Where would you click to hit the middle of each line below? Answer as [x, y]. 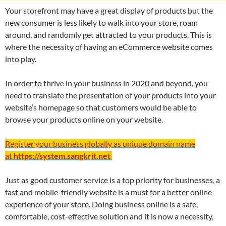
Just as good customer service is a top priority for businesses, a [112, 180]
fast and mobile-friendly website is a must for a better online [108, 192]
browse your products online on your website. [84, 120]
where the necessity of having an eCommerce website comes [109, 47]
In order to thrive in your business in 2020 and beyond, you [106, 83]
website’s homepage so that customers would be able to [101, 107]
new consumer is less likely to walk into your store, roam [101, 23]
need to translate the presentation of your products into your [110, 95]
